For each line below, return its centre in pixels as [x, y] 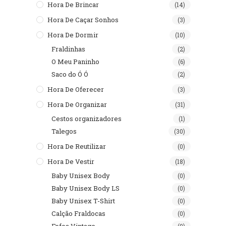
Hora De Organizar [77, 104]
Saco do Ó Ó [70, 74]
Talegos [64, 131]
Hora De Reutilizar [77, 146]
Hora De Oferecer [76, 89]
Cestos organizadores [87, 119]
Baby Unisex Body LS [86, 188]
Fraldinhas [68, 49]
